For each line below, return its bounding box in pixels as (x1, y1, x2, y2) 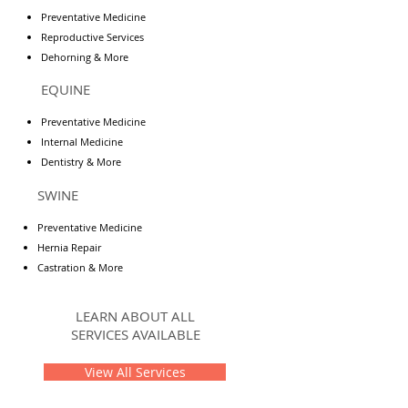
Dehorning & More (41, 50, 128, 64)
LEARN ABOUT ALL (76, 307, 195, 325)
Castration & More (37, 260, 123, 274)
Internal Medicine (41, 135, 123, 148)
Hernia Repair (37, 240, 101, 254)
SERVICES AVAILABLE (70, 325, 200, 343)
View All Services (84, 363, 186, 381)
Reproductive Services (41, 30, 144, 44)
